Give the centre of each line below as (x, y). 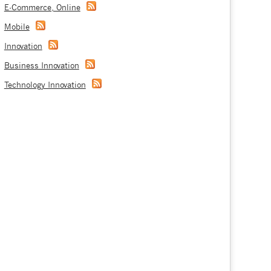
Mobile (17, 27)
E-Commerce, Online (42, 8)
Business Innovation (41, 66)
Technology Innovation (45, 85)
